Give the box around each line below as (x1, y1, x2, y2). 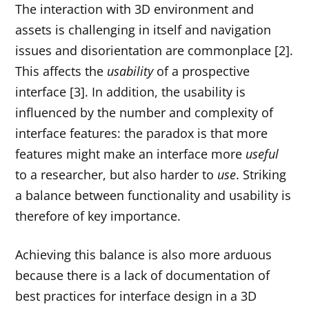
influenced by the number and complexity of (15, 103, 274, 121)
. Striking (236, 166, 287, 183)
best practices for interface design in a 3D (15, 288, 257, 305)
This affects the (15, 62, 108, 79)
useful (246, 145, 279, 162)
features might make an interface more (15, 145, 246, 162)
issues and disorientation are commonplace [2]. (15, 41, 294, 59)
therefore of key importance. (15, 207, 181, 224)
